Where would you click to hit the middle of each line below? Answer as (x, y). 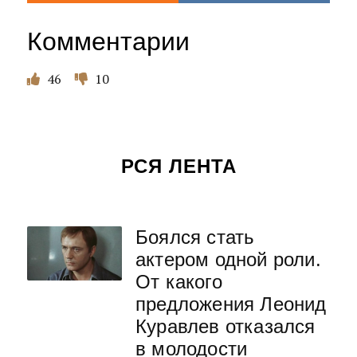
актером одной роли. (228, 259)
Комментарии (108, 41)
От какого (179, 282)
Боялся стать (195, 237)
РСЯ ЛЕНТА (178, 166)
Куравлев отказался (226, 326)
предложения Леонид (231, 304)
